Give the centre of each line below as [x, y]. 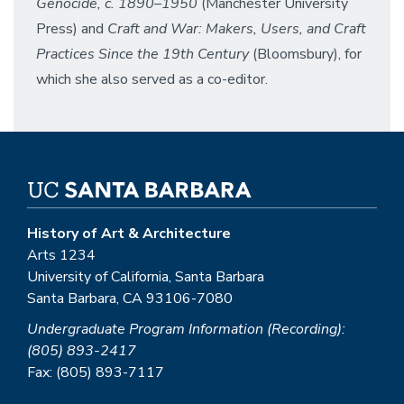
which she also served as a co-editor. [152, 79]
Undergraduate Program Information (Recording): [186, 329]
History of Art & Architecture [129, 234]
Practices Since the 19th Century [142, 54]
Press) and [72, 29]
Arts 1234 [61, 255]
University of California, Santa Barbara [146, 277]
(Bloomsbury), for [305, 54]
